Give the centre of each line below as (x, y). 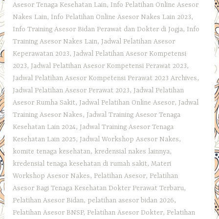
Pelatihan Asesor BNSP (48, 213)
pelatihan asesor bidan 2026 (131, 201)
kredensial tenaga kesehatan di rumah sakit (80, 164)
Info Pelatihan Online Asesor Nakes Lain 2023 (121, 17)
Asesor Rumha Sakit (44, 103)
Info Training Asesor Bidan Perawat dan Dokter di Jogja (98, 30)
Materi (161, 164)
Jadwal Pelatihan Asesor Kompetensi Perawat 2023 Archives (105, 78)
